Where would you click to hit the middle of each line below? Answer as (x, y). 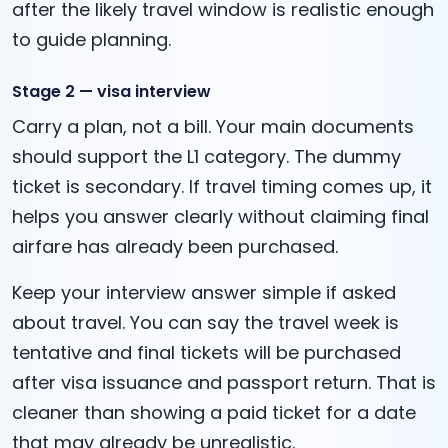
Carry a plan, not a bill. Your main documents (213, 126)
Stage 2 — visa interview (111, 91)
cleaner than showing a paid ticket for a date (214, 412)
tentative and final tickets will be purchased (206, 352)
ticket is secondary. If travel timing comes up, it (222, 186)
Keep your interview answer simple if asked (204, 292)
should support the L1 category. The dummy (206, 156)
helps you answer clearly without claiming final (220, 216)
